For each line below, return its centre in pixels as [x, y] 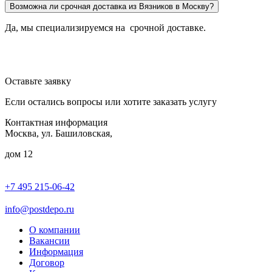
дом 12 [19, 154]
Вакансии [49, 240]
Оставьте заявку [38, 81]
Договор [47, 262]
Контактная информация [56, 122]
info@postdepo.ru [39, 209]
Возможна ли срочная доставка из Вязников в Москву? [112, 6]
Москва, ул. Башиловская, [59, 133]
